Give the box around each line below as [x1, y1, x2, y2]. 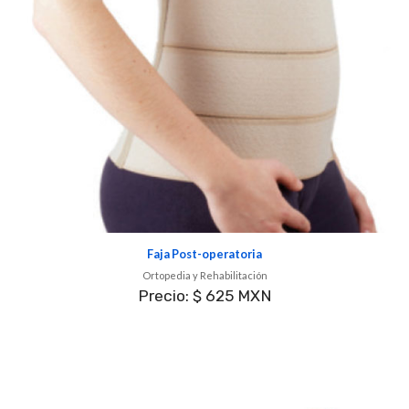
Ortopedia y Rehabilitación [142, 269, 267, 282]
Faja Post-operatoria [147, 246, 262, 262]
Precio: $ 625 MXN [137, 287, 272, 306]
